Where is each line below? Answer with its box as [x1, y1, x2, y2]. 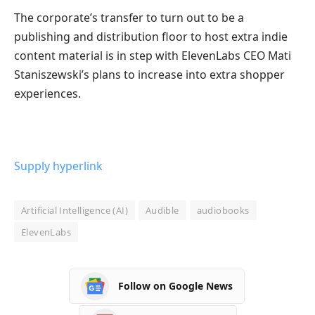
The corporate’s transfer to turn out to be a [14, 9, 244, 25]
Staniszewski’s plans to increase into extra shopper [14, 66, 285, 82]
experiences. [14, 85, 81, 101]
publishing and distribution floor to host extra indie [14, 28, 288, 44]
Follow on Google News [118, 279, 233, 293]
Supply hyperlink [14, 157, 103, 174]
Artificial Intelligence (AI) [21, 203, 128, 217]
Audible [145, 203, 179, 217]
